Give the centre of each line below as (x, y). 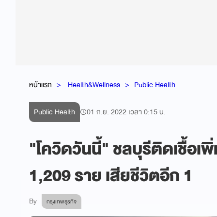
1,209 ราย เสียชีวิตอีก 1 (111, 176)
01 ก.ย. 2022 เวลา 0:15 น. (126, 112)
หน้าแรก (40, 85)
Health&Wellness (94, 85)
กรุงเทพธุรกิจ (62, 201)
